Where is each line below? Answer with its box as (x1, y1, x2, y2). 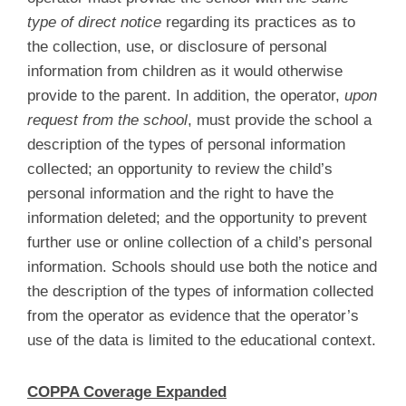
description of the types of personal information (27, 136, 345, 153)
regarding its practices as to (166, 14, 355, 31)
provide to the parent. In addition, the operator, (27, 87, 344, 104)
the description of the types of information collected (27, 283, 373, 300)
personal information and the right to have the (27, 185, 333, 202)
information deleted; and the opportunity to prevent (27, 209, 367, 227)
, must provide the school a (188, 111, 372, 129)
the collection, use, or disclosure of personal (27, 38, 327, 55)
